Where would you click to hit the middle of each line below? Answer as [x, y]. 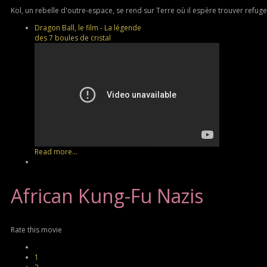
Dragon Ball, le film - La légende [88, 28]
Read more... [56, 152]
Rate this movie [36, 229]
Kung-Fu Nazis [138, 196]
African [42, 196]
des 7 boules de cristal [73, 38]
